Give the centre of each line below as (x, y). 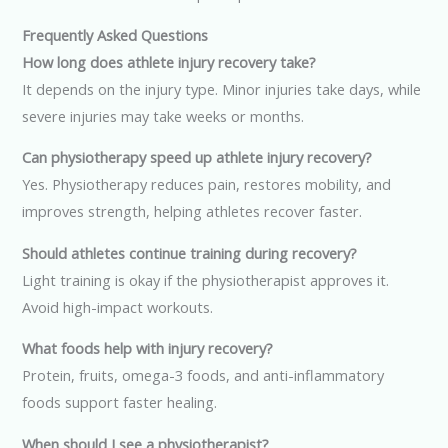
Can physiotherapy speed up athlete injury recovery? (197, 157)
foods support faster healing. (120, 402)
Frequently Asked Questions (115, 34)
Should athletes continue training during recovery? (190, 252)
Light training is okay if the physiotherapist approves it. (206, 279)
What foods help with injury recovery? (148, 348)
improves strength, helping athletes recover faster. (192, 211)
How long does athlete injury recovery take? (169, 61)
